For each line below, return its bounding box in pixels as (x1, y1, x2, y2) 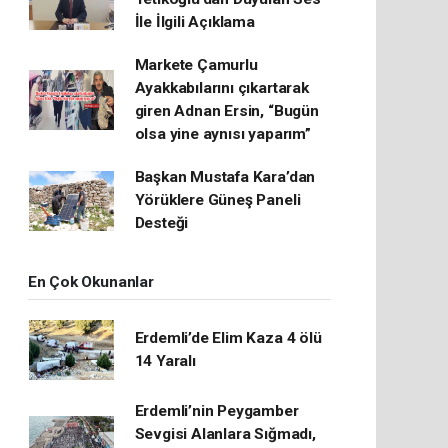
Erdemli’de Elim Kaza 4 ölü (134, 329, 322, 347)
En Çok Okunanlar (27, 273, 154, 291)
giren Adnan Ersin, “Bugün (134, 102, 319, 120)
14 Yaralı (134, 352, 196, 370)
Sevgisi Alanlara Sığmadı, (134, 425, 316, 443)
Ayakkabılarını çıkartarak (134, 79, 309, 97)
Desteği (134, 214, 189, 232)
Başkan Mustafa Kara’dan (134, 168, 316, 186)
